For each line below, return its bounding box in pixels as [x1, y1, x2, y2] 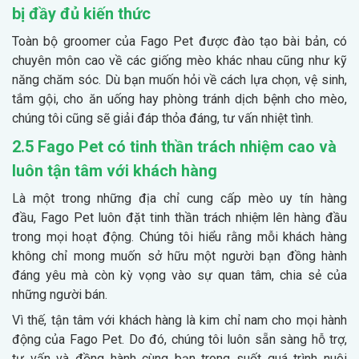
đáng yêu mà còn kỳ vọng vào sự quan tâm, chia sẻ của [12, 267, 347, 283]
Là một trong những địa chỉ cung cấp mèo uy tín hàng [12, 190, 347, 206]
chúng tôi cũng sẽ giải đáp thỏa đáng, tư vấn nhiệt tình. [12, 110, 313, 126]
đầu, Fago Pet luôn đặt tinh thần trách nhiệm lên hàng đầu [12, 209, 347, 225]
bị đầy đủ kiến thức [12, 3, 151, 23]
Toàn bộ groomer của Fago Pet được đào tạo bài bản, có [12, 33, 347, 49]
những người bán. [12, 286, 107, 302]
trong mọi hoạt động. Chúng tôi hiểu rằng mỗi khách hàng [12, 228, 347, 244]
